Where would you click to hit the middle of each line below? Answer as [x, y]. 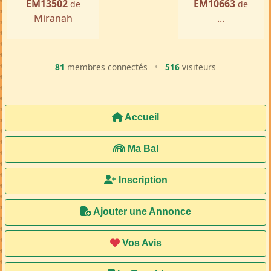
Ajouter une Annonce [141, 212]
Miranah [53, 18]
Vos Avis [140, 243]
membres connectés [107, 67]
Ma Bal [142, 149]
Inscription [142, 180]
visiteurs [198, 67]
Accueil [141, 117]
